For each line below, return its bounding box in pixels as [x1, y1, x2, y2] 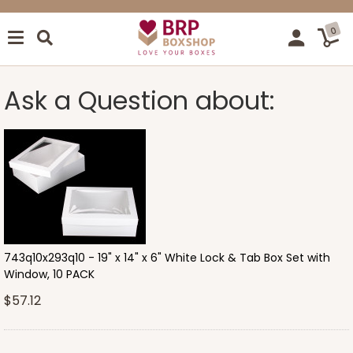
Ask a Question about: [4, 82, 275, 118]
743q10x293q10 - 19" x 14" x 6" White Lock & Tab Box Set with [4, 249, 330, 266]
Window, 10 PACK [4, 266, 95, 282]
